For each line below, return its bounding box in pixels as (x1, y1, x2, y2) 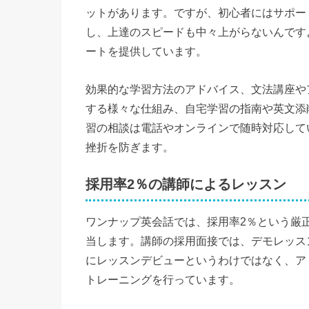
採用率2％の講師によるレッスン (86, 177, 286, 192)
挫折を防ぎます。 (86, 140, 174, 153)
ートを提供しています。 (86, 45, 207, 58)
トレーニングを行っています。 (86, 273, 240, 286)
